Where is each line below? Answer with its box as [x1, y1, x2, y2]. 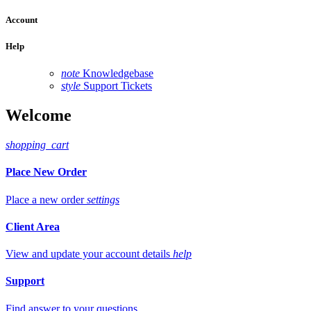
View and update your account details [6, 248, 170, 260]
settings [87, 193, 119, 205]
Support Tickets [83, 80, 152, 92]
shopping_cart [6, 139, 69, 151]
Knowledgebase [83, 67, 153, 80]
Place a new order [6, 193, 84, 205]
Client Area [6, 220, 60, 233]
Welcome [6, 106, 72, 125]
